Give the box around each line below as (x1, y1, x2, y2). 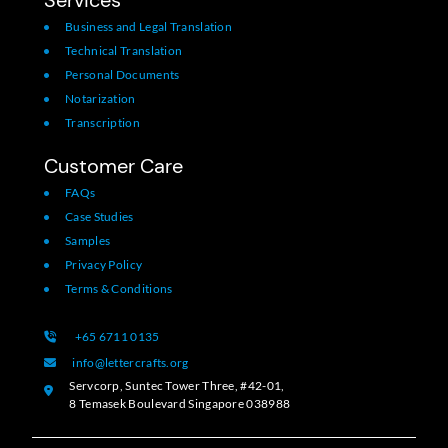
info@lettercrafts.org (72, 354, 189, 370)
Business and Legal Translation (65, 18, 232, 34)
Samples (65, 232, 111, 248)
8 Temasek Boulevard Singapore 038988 (69, 395, 291, 411)
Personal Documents (65, 66, 180, 82)
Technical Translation (65, 42, 183, 58)
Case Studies (65, 208, 134, 224)
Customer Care (44, 152, 183, 179)
